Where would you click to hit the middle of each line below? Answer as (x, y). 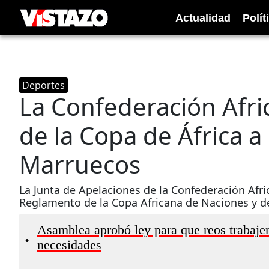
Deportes (44, 85)
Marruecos (80, 164)
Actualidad (203, 18)
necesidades (69, 245)
